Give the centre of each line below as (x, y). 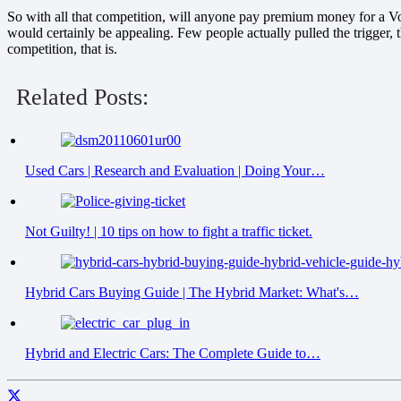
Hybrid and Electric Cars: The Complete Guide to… (173, 354)
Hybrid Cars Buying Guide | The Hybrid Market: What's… (192, 293)
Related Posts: (82, 98)
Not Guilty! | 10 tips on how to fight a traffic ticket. (169, 232)
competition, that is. (62, 49)
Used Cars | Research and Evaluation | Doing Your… (175, 171)
